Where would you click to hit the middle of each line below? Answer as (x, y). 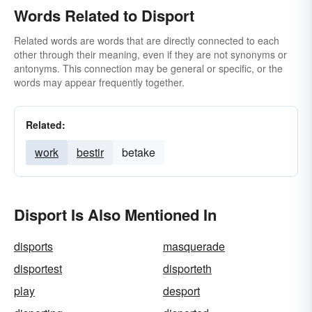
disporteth (187, 268)
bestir (90, 152)
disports (33, 246)
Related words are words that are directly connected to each (147, 40)
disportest (38, 268)
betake (139, 152)
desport (181, 291)
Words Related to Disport (104, 15)
